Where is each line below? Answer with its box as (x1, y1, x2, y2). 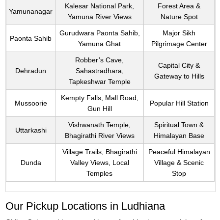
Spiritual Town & (154, 121, 204, 129)
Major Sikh (163, 29, 196, 37)
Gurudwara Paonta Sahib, (59, 29, 140, 37)
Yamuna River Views (67, 13, 132, 21)
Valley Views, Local (70, 159, 129, 167)
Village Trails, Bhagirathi (62, 148, 137, 156)
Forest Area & (158, 2, 201, 10)
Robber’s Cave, (75, 56, 124, 64)
